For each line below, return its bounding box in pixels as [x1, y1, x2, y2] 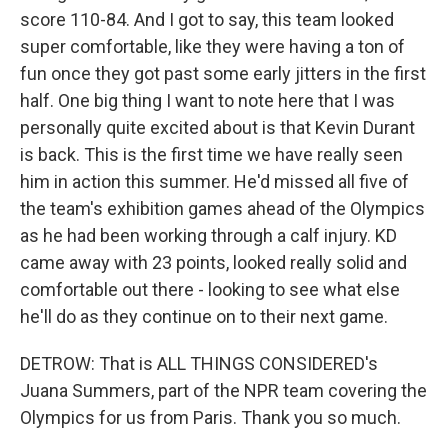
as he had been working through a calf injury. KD [20, 225, 397, 246]
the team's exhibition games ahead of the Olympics [20, 198, 425, 219]
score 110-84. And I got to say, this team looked [20, 9, 394, 30]
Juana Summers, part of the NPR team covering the [20, 380, 427, 401]
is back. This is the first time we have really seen [20, 144, 403, 165]
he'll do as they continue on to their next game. [20, 306, 388, 327]
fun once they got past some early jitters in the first [20, 63, 426, 84]
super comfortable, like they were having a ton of [20, 36, 405, 57]
